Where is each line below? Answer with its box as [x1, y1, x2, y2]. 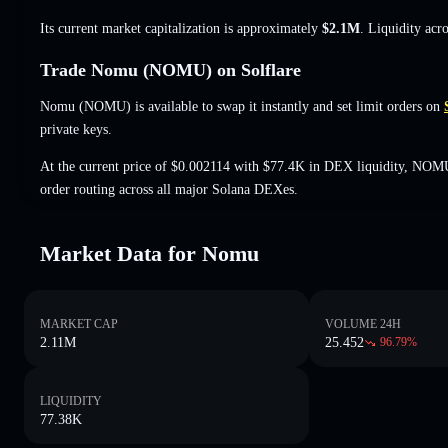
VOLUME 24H [325, 316, 402, 331]
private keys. [40, 121, 112, 137]
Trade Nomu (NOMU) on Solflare [40, 59, 301, 80]
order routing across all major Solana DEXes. [40, 181, 298, 197]
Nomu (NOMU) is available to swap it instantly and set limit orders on [40, 98, 440, 114]
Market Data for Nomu [40, 240, 259, 266]
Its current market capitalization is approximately [40, 20, 322, 36]
